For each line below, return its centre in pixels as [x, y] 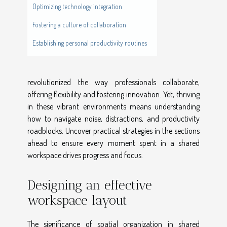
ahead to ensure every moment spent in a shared [113, 143]
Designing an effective [90, 185]
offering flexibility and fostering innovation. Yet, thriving [113, 94]
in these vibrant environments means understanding [113, 107]
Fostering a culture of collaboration [79, 25]
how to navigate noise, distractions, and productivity [113, 119]
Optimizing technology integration [77, 7]
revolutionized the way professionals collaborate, [113, 82]
